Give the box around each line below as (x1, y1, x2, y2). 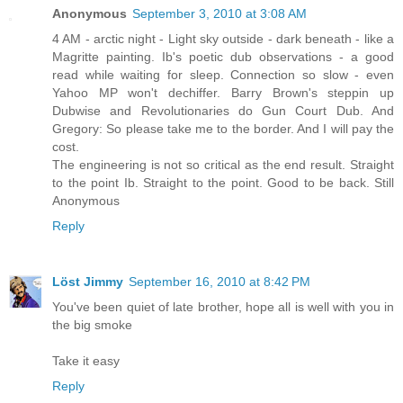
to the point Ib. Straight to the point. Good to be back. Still (52, 175, 394, 191)
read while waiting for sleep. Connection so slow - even (52, 67, 394, 83)
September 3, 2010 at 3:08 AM (132, 6, 307, 22)
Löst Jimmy (52, 274, 123, 290)
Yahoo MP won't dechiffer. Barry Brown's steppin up (52, 85, 394, 101)
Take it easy (52, 354, 120, 369)
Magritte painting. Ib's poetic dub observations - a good (52, 49, 394, 65)
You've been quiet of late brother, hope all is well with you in (52, 300, 394, 315)
